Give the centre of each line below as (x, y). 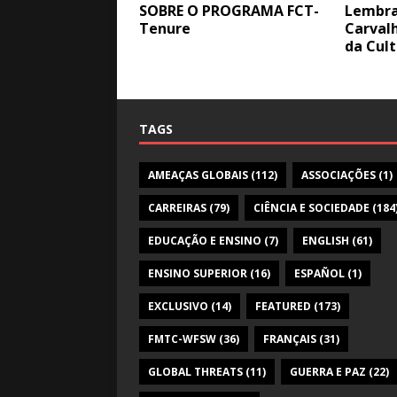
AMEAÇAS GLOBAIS (198, 175)
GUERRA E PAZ (328, 372)
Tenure (165, 28)
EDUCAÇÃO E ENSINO (205, 241)
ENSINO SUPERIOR (198, 273)
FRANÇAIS (290, 339)
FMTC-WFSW (182, 339)
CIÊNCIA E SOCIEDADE (311, 208)
